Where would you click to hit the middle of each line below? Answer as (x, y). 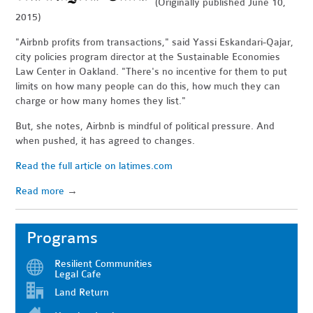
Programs (63, 238)
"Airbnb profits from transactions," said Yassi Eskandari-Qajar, (155, 42)
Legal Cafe (78, 274)
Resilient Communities (104, 263)
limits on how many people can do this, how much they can (148, 86)
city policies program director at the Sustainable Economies (148, 57)
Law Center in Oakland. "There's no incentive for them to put (152, 71)
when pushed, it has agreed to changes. (105, 140)
